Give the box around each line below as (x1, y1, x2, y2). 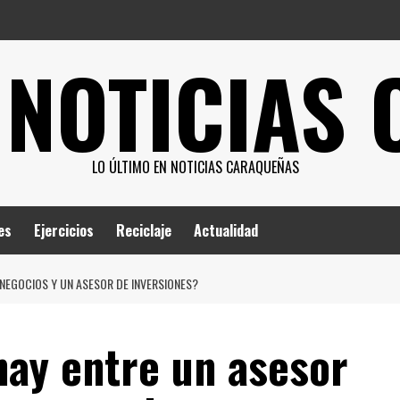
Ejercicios (33, 220, 94, 241)
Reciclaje (115, 220, 171, 241)
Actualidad (193, 220, 258, 241)
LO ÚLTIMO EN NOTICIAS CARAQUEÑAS (92, 156, 299, 178)
